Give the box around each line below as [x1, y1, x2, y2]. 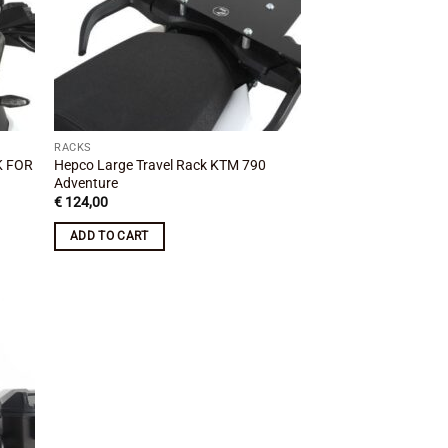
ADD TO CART [69, 228, 149, 243]
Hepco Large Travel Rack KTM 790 [54, 156, 267, 174]
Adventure [54, 174, 119, 192]
